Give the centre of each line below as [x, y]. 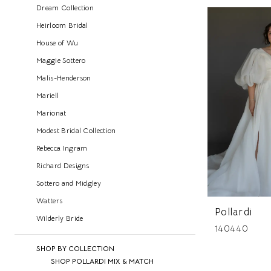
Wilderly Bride [60, 218]
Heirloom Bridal [62, 25]
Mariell [48, 96]
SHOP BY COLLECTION [75, 249]
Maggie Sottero [61, 60]
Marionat [51, 113]
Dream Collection [65, 8]
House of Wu [57, 43]
